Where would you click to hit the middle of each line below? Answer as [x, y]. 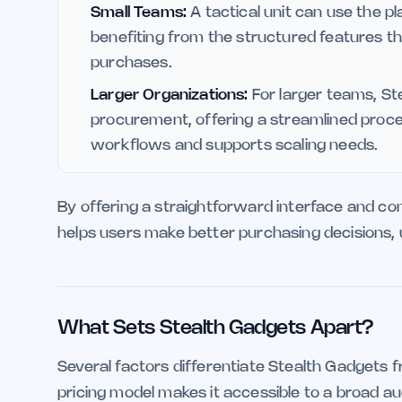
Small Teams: [139, 12]
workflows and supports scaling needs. [235, 145]
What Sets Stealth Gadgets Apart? [216, 328]
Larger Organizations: [170, 95]
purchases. [131, 62]
